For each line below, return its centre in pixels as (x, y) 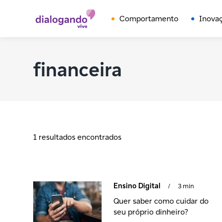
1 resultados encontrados (78, 137)
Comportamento (149, 18)
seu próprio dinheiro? (151, 212)
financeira (78, 69)
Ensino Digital (137, 186)
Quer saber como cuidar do (161, 201)
